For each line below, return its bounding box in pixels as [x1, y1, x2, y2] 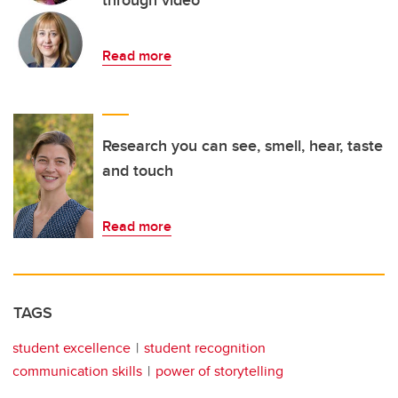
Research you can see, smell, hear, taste [102, 134, 383, 158]
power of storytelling [155, 361, 283, 382]
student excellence [12, 338, 131, 359]
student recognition [144, 338, 266, 359]
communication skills [12, 361, 142, 382]
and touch [102, 159, 173, 183]
